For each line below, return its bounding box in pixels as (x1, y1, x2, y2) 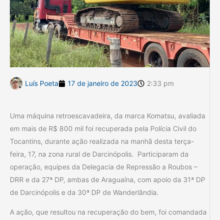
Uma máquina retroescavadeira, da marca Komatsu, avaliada (10, 111, 205, 120)
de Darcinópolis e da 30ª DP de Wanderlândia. (10, 188, 159, 196)
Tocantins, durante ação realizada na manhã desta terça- (10, 137, 194, 145)
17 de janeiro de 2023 (68, 79, 137, 87)
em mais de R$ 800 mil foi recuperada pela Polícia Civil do (10, 124, 196, 133)
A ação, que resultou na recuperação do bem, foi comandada (10, 207, 207, 216)
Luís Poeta (25, 79, 58, 87)
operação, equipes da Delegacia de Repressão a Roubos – (10, 162, 197, 171)
